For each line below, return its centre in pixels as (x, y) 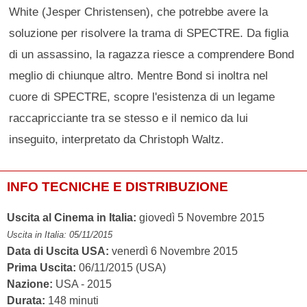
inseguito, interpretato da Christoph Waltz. (117, 139)
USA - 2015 (82, 284)
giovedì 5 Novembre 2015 (200, 218)
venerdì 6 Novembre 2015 (173, 251)
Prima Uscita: (41, 268)
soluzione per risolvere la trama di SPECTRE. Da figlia (149, 33)
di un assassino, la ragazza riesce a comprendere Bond (152, 54)
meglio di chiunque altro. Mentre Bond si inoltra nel (139, 76)
